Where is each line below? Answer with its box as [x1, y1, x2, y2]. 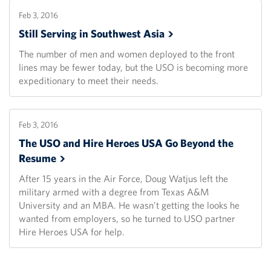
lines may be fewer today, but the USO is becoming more [19, 61, 248, 74]
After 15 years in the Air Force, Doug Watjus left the [19, 172, 228, 185]
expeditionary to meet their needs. [19, 74, 158, 87]
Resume [19, 151, 56, 166]
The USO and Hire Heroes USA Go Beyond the [19, 136, 233, 151]
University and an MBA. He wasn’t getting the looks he [19, 199, 240, 212]
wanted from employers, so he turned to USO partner [19, 212, 235, 225]
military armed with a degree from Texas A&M [19, 186, 209, 198]
